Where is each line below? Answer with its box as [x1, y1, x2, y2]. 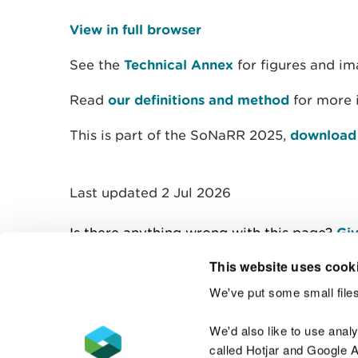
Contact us [267, 315, 340, 331]
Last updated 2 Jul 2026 [70, 185, 231, 201]
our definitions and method [108, 92, 289, 107]
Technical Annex [124, 57, 233, 72]
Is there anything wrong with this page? [70, 225, 336, 241]
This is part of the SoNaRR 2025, [70, 127, 290, 143]
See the [70, 57, 124, 73]
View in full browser [70, 22, 201, 37]
